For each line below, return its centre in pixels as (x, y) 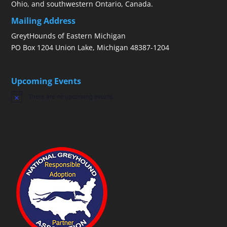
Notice (20, 99)
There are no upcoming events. (71, 96)
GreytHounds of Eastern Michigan (69, 36)
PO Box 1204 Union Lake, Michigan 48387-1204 (90, 48)
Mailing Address (44, 21)
